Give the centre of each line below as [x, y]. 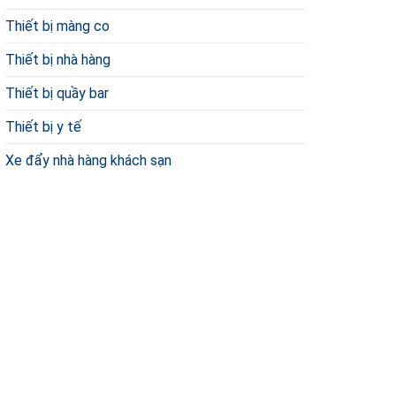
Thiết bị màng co [57, 27]
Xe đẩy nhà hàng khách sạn [88, 161]
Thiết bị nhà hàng [58, 60]
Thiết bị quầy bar [57, 94]
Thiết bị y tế [43, 127]
